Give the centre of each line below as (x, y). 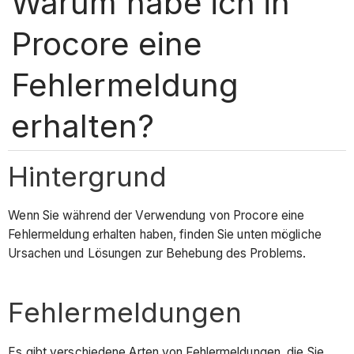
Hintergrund (88, 176)
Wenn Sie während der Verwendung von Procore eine (156, 216)
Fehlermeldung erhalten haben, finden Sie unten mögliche (165, 235)
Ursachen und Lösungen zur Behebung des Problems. (157, 254)
